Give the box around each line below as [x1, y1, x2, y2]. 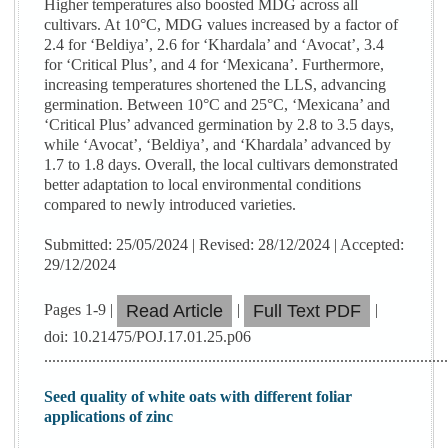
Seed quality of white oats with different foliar [44, 388, 353, 406]
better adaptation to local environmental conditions [44, 176, 362, 194]
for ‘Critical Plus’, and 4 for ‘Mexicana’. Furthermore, [44, 56, 385, 74]
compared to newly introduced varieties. [44, 196, 297, 214]
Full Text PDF [253, 301, 362, 322]
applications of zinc [44, 408, 174, 426]
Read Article [126, 301, 224, 322]
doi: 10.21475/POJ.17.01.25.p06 [44, 328, 252, 346]
